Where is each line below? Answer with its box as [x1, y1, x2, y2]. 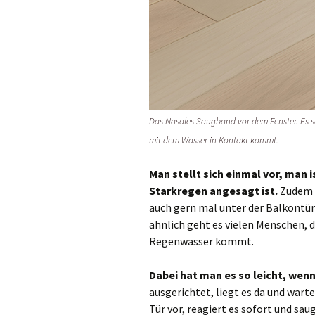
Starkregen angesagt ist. [149, 184, 278, 198]
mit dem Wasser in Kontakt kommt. [149, 134, 278, 146]
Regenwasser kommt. [149, 234, 254, 248]
